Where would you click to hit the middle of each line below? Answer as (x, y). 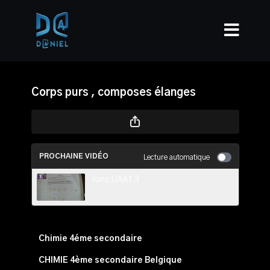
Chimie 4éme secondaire (90, 239)
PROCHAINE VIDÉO (74, 156)
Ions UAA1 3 (115, 180)
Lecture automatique (176, 157)
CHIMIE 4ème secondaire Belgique (110, 260)
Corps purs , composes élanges (113, 93)
